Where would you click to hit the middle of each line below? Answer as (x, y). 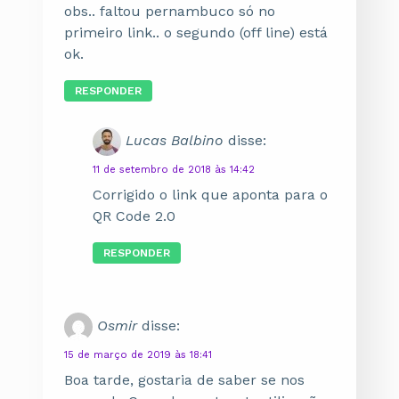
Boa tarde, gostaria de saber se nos (184, 380)
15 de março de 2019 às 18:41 (138, 355)
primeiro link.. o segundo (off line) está (196, 33)
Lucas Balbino (175, 140)
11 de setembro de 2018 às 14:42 (174, 170)
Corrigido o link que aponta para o (210, 195)
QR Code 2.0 (134, 216)
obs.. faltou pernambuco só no (170, 11)
